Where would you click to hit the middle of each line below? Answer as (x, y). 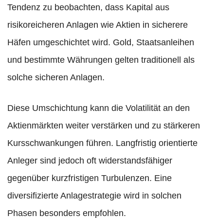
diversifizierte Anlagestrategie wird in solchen (94, 196)
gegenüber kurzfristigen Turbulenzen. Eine (90, 178)
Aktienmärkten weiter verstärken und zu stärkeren (104, 126)
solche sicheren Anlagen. (56, 78)
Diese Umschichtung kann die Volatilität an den (99, 108)
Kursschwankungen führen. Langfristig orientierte (102, 143)
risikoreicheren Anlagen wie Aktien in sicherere (98, 25)
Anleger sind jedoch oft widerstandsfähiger (90, 161)
